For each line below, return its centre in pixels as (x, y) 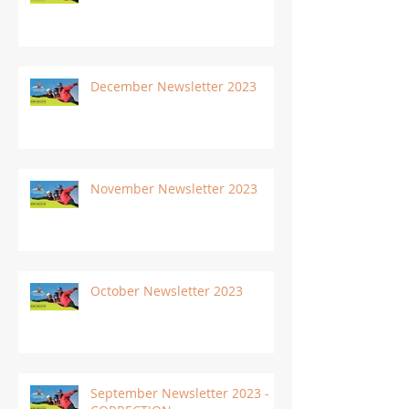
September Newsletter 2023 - (180, 393)
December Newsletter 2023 (173, 87)
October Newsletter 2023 (167, 291)
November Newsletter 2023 (174, 189)
